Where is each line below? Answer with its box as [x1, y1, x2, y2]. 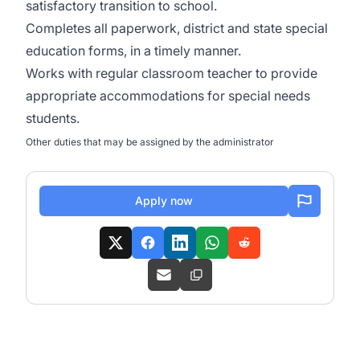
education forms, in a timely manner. [26, 43, 241, 59]
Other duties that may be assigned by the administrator [26, 136, 274, 148]
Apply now [135, 194, 193, 207]
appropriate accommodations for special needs [26, 88, 310, 104]
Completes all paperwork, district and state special [26, 20, 328, 36]
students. [26, 110, 86, 126]
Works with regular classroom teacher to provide [26, 65, 317, 81]
